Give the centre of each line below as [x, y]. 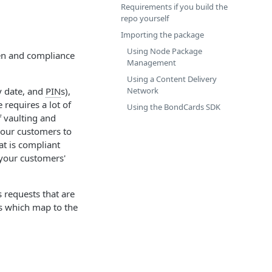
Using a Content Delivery [172, 79]
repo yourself [145, 18]
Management [151, 63]
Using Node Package [165, 51]
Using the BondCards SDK [174, 107]
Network [143, 90]
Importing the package [162, 35]
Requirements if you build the [174, 7]
